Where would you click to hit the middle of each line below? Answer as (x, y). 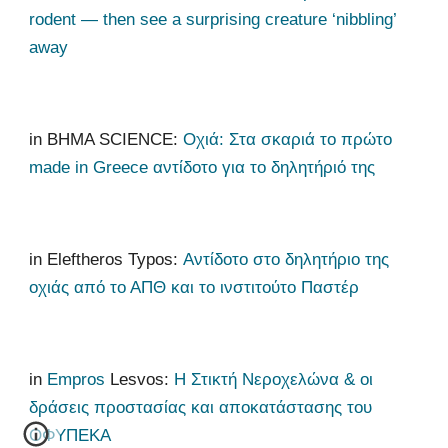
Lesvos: (142, 379)
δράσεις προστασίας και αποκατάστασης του (201, 407)
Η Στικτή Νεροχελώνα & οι (274, 379)
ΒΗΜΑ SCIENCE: (115, 139)
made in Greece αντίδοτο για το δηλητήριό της (202, 167)
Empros (76, 379)
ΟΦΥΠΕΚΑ (70, 435)
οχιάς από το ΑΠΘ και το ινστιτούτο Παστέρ (197, 287)
